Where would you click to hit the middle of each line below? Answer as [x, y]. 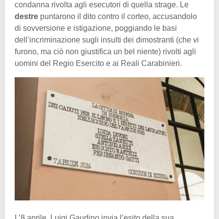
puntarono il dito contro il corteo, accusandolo [118, 16]
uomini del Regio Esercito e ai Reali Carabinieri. [98, 63]
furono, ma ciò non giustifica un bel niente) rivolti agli [105, 51]
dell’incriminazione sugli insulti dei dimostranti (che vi [107, 40]
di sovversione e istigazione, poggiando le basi [96, 28]
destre [26, 16]
